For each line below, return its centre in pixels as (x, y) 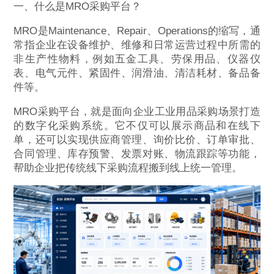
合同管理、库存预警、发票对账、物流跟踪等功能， (137, 154)
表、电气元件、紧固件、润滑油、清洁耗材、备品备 (137, 73)
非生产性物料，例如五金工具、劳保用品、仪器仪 (137, 59)
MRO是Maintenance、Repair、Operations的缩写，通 (137, 31)
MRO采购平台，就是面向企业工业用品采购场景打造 (137, 111)
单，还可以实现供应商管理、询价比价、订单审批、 (137, 139)
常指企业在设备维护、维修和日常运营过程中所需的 (137, 45)
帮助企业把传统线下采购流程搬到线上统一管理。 (128, 168)
